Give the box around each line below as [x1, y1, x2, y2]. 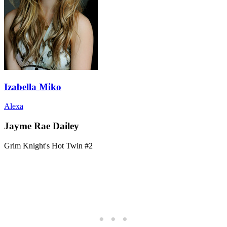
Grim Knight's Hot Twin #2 [4, 141, 93, 150]
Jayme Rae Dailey [4, 121, 79, 132]
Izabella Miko [4, 81, 61, 92]
